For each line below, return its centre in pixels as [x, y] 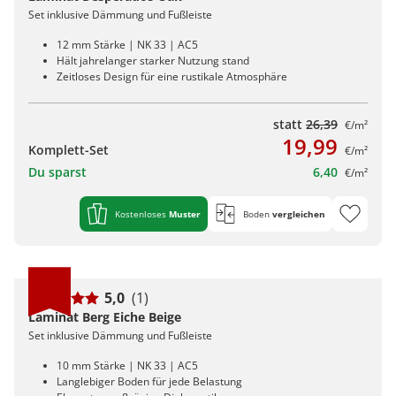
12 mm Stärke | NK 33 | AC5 [127, 45]
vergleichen [299, 214]
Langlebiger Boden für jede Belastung [149, 381]
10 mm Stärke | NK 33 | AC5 [127, 366]
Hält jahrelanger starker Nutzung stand [153, 61]
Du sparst [57, 172]
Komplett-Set [69, 150]
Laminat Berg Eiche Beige [105, 317]
